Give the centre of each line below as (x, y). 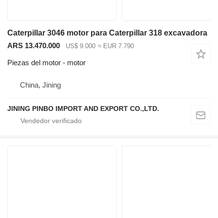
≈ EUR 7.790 (116, 46)
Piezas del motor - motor (46, 62)
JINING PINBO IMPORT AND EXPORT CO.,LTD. (83, 108)
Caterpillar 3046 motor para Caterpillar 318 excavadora (107, 33)
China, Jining (40, 85)
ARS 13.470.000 (34, 45)
